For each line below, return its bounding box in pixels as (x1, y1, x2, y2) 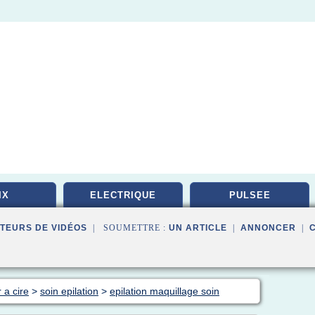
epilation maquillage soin (110, 285, 219, 297)
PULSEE (229, 190, 271, 200)
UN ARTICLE (169, 223, 227, 233)
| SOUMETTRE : (87, 223, 169, 233)
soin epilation (40, 285, 98, 297)
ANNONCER (240, 223, 296, 233)
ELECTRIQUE (90, 190, 156, 200)
